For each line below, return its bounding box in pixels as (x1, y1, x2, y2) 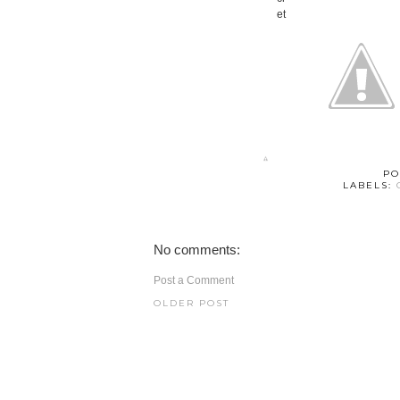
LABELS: (342, 179, 396, 191)
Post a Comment (154, 274, 234, 287)
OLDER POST (154, 297, 229, 309)
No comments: (154, 242, 240, 257)
